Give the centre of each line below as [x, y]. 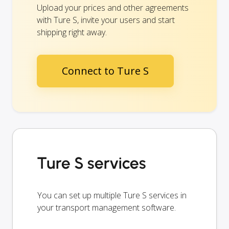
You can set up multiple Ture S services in [112, 195]
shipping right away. [72, 32]
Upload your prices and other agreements [113, 7]
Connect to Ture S [105, 71]
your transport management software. [107, 207]
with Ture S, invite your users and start [106, 20]
